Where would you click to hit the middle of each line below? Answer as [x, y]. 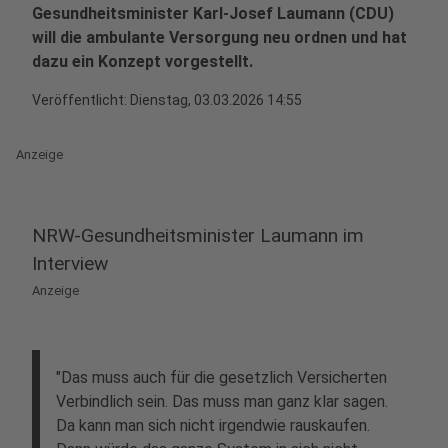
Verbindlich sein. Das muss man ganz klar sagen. [222, 401]
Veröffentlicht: [81, 100]
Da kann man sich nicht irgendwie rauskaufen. [213, 425]
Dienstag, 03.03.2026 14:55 [216, 100]
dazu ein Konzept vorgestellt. [142, 61]
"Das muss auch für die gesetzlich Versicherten [221, 377]
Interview [70, 263]
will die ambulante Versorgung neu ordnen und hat [219, 37]
